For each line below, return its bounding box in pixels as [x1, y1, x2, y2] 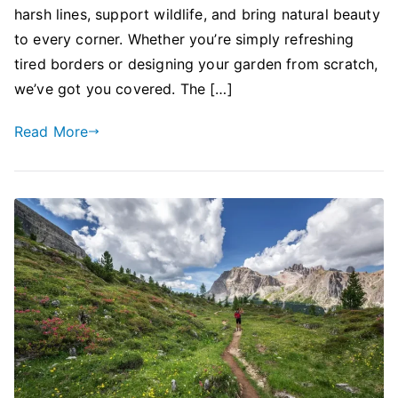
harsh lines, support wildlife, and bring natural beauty [14, 4, 380, 23]
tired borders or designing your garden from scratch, [14, 54, 378, 73]
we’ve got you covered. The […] [14, 79, 233, 98]
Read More [14, 122, 89, 140]
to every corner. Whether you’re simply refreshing [14, 29, 354, 48]
